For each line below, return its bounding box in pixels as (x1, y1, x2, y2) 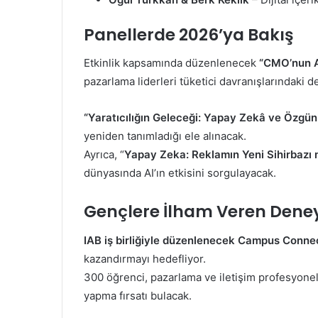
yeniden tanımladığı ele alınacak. (84, 129, 246, 143)
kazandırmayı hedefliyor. (84, 251, 206, 265)
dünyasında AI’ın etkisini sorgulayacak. (84, 166, 276, 180)
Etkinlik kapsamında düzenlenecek (84, 56, 259, 70)
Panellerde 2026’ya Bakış (84, 23, 294, 46)
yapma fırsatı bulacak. (84, 288, 192, 302)
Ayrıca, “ (84, 148, 124, 162)
